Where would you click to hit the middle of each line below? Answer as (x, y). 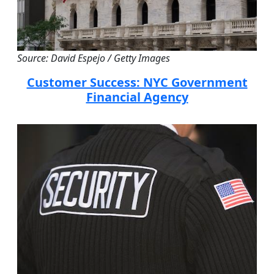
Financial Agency (137, 97)
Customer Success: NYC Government (137, 83)
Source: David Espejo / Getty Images (94, 58)
